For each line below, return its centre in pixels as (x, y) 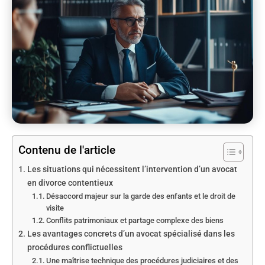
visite (55, 208)
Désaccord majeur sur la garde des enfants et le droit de (141, 196)
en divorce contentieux (70, 183)
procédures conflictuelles (75, 247)
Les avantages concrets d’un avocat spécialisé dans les (131, 234)
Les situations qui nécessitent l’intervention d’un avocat (132, 169)
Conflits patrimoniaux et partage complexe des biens (135, 220)
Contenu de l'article (67, 150)
